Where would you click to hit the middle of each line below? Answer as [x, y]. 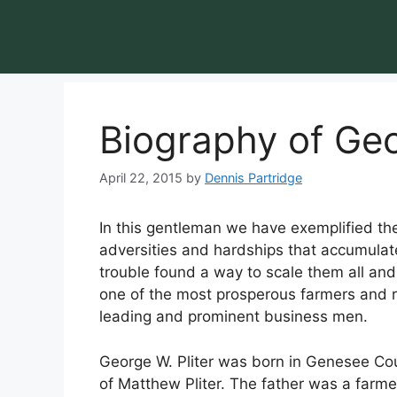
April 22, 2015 [141, 178]
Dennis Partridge [253, 178]
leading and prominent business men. [234, 317]
